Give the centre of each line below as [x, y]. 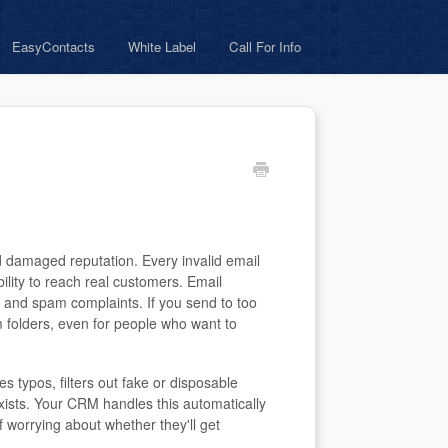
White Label [162, 46]
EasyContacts [53, 46]
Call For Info [265, 46]
